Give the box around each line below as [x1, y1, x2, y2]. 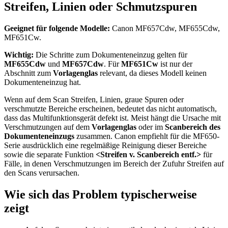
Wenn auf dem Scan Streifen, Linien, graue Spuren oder [4, 95, 184, 104]
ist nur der [158, 59, 192, 68]
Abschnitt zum [4, 68, 53, 77]
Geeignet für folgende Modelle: [4, 23, 110, 33]
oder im [136, 122, 165, 131]
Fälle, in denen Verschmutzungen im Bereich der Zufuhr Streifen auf [4, 159, 224, 168]
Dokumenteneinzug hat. [4, 77, 81, 87]
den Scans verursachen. [4, 168, 79, 177]
